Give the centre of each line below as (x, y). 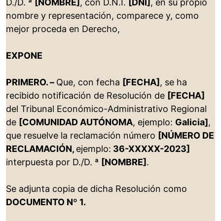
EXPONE (24, 56)
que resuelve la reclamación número (82, 136)
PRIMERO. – (31, 82)
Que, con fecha (89, 82)
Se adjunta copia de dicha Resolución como (96, 189)
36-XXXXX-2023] (150, 149)
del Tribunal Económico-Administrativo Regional (106, 109)
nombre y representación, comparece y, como (102, 16)
